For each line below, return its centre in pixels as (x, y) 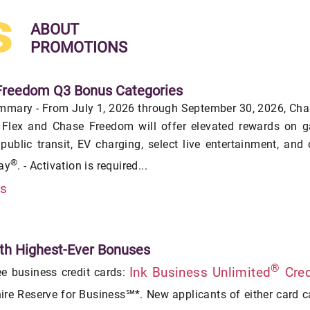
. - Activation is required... (83, 166)
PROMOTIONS (79, 48)
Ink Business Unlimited (200, 272)
